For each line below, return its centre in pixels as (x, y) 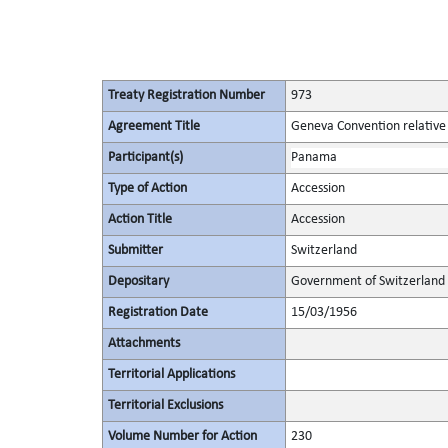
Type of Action (147, 188)
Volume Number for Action (182, 436)
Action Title (139, 219)
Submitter (135, 250)
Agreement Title (153, 126)
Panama (313, 157)
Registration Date (157, 312)
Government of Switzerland (367, 281)
